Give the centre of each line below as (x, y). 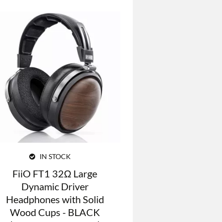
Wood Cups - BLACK (55, 212)
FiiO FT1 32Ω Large (55, 173)
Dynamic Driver (55, 186)
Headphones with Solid (55, 199)
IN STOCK (54, 156)
